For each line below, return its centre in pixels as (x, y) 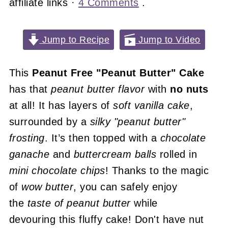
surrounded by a (49, 122)
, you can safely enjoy (125, 187)
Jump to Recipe (74, 40)
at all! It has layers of (61, 105)
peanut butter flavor (98, 89)
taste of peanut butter (79, 203)
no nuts (189, 89)
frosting (27, 138)
